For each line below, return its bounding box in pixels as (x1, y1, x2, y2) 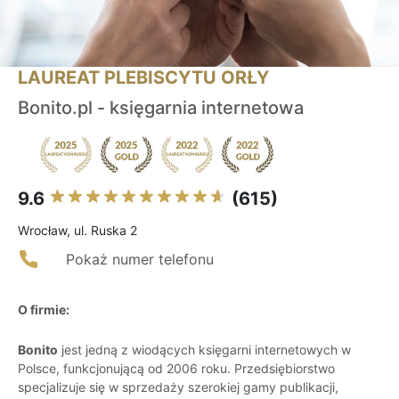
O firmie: (18, 302, 69, 318)
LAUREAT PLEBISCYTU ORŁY (18, 67, 269, 89)
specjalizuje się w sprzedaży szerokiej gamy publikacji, (18, 379, 338, 395)
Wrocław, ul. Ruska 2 (18, 223, 137, 239)
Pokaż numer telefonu (66, 250, 214, 269)
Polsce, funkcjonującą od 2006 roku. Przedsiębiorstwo (18, 361, 335, 377)
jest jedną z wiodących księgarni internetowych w (58, 342, 351, 358)
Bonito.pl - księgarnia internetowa (18, 97, 304, 119)
